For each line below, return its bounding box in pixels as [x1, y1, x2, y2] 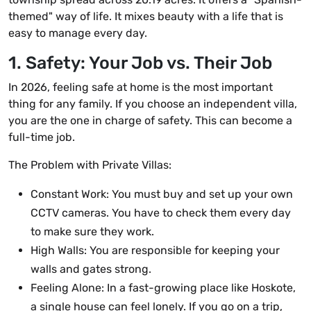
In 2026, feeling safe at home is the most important [8, 81, 273, 94]
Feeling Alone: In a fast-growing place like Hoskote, [31, 281, 296, 295]
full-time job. [8, 131, 75, 144]
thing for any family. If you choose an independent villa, [8, 97, 297, 111]
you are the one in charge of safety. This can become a [8, 114, 292, 128]
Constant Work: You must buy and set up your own [31, 187, 293, 201]
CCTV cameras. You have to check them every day [31, 206, 291, 220]
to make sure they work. [31, 225, 154, 239]
